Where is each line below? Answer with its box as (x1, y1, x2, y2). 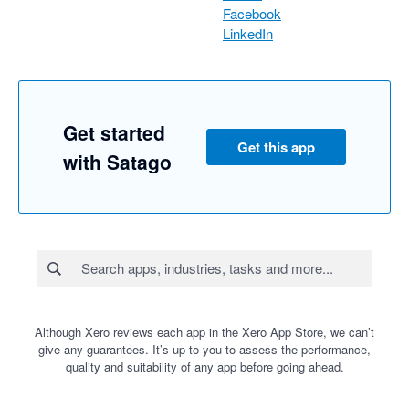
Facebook (223, 4, 281, 24)
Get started (63, 119, 165, 147)
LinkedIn (223, 24, 273, 44)
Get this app (237, 137, 316, 158)
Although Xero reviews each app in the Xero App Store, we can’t (35, 323, 374, 341)
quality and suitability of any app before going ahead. (65, 358, 344, 376)
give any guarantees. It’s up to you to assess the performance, (38, 341, 371, 359)
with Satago (63, 148, 172, 176)
